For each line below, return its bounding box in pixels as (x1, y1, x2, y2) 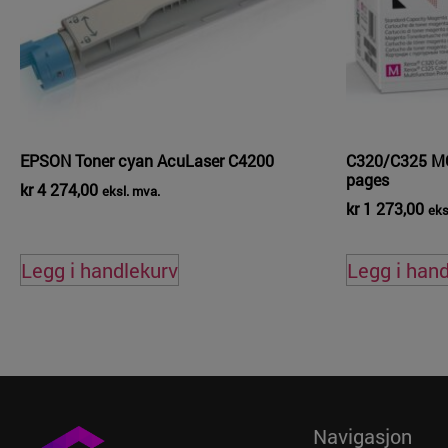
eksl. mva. (102, 182, 160, 199)
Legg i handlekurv (21, 256, 178, 283)
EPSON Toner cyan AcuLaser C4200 (20, 149, 274, 171)
